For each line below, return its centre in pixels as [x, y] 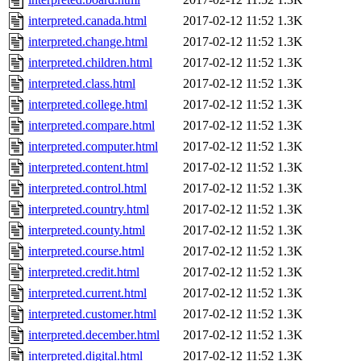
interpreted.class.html [82, 84]
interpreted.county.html [87, 230]
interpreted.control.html [87, 189]
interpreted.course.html [86, 251]
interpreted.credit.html [84, 272]
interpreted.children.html [90, 63]
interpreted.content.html [88, 168]
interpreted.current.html [87, 293]
